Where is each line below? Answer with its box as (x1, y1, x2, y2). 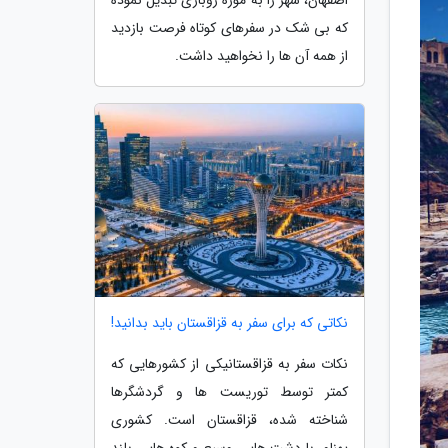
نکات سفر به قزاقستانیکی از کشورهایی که (111, 353, 348, 376)
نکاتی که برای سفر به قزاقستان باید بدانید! (111, 312, 348, 335)
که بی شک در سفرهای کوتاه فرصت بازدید (111, 16, 348, 39)
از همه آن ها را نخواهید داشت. (175, 44, 348, 67)
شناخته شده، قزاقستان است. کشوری (111, 409, 348, 432)
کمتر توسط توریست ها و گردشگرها (111, 381, 348, 404)
